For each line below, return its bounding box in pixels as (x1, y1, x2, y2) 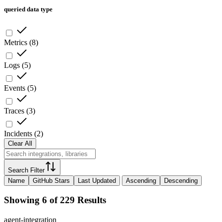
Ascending (126, 176, 156, 184)
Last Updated (78, 176, 116, 184)
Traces (4, 106, 24, 115)
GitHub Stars (33, 176, 70, 184)
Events (4, 83, 25, 92)
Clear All (8, 139, 32, 147)
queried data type (4, 5, 53, 13)
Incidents (4, 129, 32, 138)
